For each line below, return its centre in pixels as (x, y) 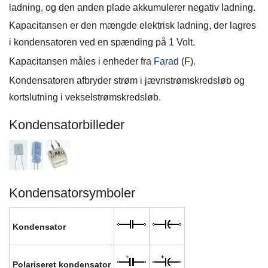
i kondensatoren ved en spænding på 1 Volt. (102, 42)
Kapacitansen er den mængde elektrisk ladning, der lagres (133, 25)
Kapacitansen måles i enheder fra (81, 61)
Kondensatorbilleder (67, 125)
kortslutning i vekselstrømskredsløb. (85, 97)
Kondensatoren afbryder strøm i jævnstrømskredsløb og (127, 80)
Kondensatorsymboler (72, 193)
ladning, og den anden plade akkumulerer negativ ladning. (132, 7)
